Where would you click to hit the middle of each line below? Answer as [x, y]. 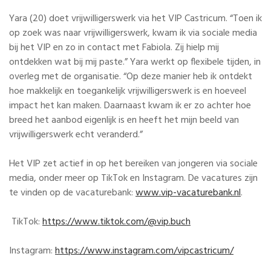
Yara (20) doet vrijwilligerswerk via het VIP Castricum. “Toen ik [135, 18]
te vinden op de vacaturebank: [72, 193]
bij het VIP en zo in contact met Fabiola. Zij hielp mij [114, 47]
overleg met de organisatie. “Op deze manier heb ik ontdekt [131, 77]
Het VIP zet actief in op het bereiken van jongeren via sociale [133, 164]
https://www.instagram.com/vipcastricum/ [144, 251]
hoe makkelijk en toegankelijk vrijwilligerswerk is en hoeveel [128, 91]
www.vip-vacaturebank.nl [188, 193]
